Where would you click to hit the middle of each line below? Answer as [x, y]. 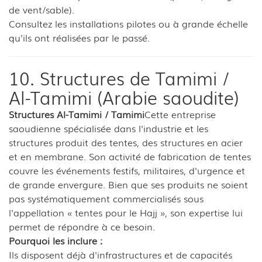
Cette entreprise [180, 114]
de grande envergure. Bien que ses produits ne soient [128, 184]
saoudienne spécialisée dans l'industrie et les [108, 128]
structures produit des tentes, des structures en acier [126, 142]
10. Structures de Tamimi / [119, 77]
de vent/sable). [42, 9]
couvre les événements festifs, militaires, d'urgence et [127, 170]
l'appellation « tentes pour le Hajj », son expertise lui [126, 212]
